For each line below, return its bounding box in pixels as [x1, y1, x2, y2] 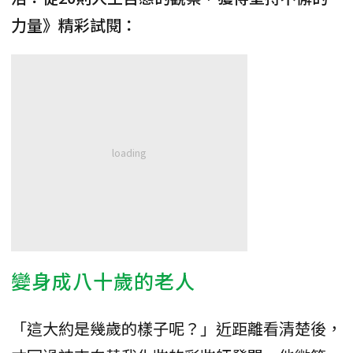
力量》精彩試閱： [11, 13, 137, 36]
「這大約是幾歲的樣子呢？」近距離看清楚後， [11, 316, 342, 340]
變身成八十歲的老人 [11, 266, 195, 295]
